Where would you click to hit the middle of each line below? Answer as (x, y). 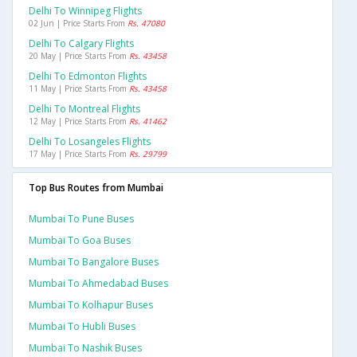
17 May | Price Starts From (79, 154)
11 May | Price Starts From (79, 89)
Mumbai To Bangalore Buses (94, 262)
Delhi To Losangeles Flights (90, 142)
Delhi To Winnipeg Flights (85, 11)
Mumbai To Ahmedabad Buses (98, 284)
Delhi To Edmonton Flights (88, 76)
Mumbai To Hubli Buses (82, 327)
